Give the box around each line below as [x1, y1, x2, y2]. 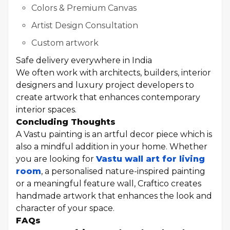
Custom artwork [31, 38, 99, 48]
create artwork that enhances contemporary [16, 92, 200, 102]
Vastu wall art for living [96, 154, 205, 164]
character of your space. [16, 203, 114, 213]
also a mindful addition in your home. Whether [16, 142, 207, 151]
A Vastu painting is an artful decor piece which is [16, 129, 212, 139]
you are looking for [16, 154, 96, 164]
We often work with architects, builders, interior [16, 68, 211, 78]
